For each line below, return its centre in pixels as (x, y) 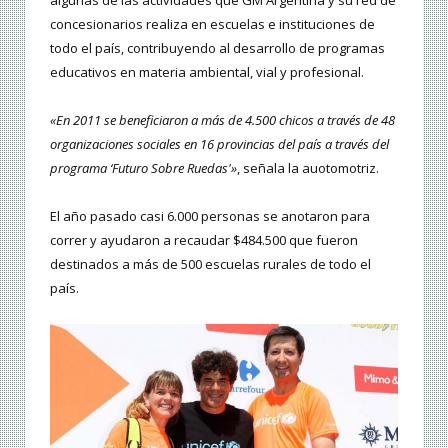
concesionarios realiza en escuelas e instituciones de (212, 23)
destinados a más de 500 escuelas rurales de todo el (210, 263)
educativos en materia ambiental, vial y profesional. (207, 71)
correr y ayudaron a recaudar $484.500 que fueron (204, 239)
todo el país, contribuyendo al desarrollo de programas (217, 47)
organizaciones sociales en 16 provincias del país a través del (219, 143)
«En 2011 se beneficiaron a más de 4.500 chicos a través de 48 (222, 119)
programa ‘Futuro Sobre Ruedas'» (143, 167)
